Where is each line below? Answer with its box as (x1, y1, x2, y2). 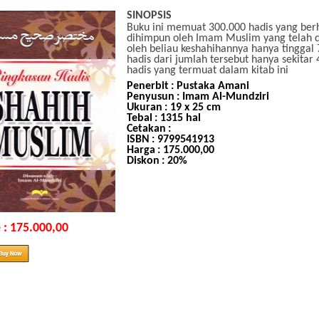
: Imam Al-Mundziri (176, 91, 269, 103)
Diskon (126, 155, 159, 167)
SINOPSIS (126, 10, 172, 21)
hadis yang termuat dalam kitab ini (126, 65, 288, 76)
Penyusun (126, 91, 174, 103)
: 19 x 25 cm (164, 102, 221, 113)
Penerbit (126, 80, 169, 92)
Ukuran (126, 102, 162, 113)
